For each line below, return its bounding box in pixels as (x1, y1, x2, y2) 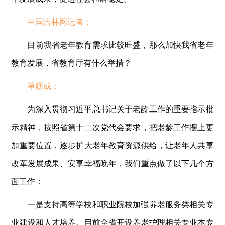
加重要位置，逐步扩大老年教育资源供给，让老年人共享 (11, 139, 214, 151)
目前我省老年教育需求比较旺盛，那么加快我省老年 (27, 38, 214, 50)
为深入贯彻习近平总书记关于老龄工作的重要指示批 (27, 102, 214, 115)
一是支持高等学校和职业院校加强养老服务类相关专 (27, 198, 214, 210)
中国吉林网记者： (27, 15, 92, 27)
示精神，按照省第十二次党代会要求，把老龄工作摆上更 (11, 121, 214, 133)
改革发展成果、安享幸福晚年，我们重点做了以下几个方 (11, 157, 214, 169)
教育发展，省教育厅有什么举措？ (11, 56, 132, 68)
